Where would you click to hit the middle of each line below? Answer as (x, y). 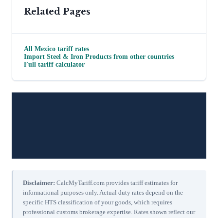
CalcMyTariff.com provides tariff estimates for (116, 182)
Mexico (45, 49)
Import (35, 56)
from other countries (143, 56)
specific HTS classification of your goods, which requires (98, 202)
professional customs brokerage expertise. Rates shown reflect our (109, 212)
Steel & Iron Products (79, 56)
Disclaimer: (39, 182)
